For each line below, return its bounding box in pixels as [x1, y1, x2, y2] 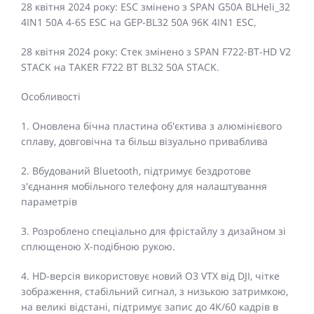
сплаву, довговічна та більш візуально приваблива [21, 135, 268, 149]
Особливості [21, 90, 81, 104]
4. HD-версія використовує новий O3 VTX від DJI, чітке [21, 269, 280, 283]
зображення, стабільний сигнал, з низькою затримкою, [21, 285, 288, 299]
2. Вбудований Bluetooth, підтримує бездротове [21, 164, 251, 178]
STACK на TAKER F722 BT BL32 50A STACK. [21, 60, 228, 74]
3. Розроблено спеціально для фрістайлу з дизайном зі [21, 224, 286, 238]
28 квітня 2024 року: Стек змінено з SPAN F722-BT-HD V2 [21, 45, 291, 59]
